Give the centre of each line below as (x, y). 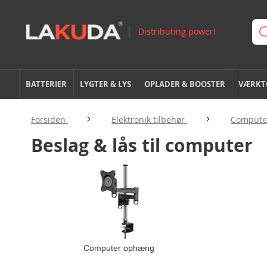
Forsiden (49, 119)
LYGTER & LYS (106, 84)
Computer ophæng (119, 248)
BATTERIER (46, 84)
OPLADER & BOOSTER (185, 84)
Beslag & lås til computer (142, 145)
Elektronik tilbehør (149, 119)
